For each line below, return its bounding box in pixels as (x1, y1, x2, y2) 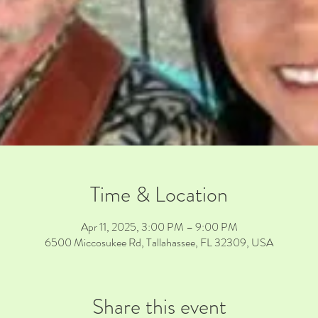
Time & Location (90, 180, 228, 209)
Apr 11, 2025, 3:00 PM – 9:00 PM (80, 219, 238, 235)
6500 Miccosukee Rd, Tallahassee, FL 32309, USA (45, 234, 273, 251)
